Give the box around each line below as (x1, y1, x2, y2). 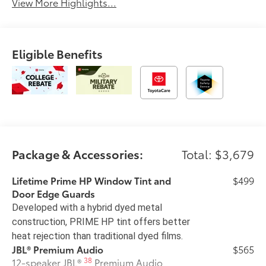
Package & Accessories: (12, 145, 144, 162)
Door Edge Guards (12, 186, 96, 200)
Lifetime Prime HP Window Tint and (12, 173, 172, 187)
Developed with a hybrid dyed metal (12, 201, 163, 213)
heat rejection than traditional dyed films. (12, 230, 183, 242)
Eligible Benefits (12, 45, 103, 62)
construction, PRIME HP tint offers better (12, 216, 191, 227)
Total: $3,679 (181, 145, 254, 162)
